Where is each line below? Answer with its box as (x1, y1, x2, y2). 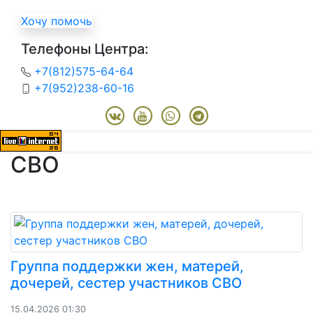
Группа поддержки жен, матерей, (10, 257, 244, 275)
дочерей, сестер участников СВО (10, 274, 242, 291)
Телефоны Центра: (21, 40, 149, 57)
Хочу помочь (21, 13, 92, 28)
